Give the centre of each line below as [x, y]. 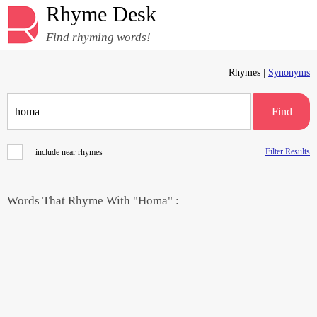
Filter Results [288, 151]
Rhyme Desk [101, 14]
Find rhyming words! [98, 37]
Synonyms [289, 73]
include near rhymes [69, 152]
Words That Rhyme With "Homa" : [93, 201]
